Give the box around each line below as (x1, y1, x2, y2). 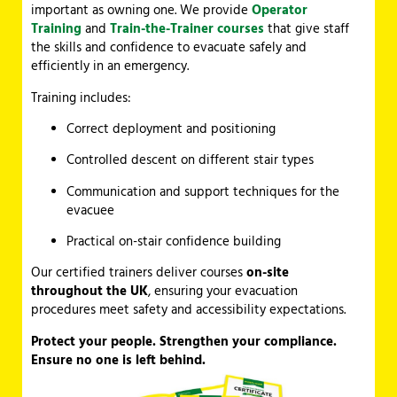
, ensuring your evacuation (148, 282, 298, 301)
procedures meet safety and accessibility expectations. (31, 300, 346, 320)
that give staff (264, 19, 349, 39)
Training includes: (31, 88, 131, 107)
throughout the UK (31, 282, 148, 301)
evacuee (66, 200, 114, 220)
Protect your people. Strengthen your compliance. (31, 331, 337, 351)
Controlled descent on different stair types (66, 151, 314, 170)
